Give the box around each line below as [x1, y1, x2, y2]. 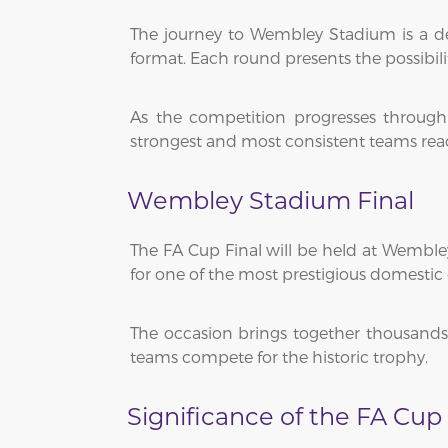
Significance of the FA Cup [127, 401, 442, 431]
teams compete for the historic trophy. [130, 346, 428, 366]
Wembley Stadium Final [127, 185, 414, 215]
